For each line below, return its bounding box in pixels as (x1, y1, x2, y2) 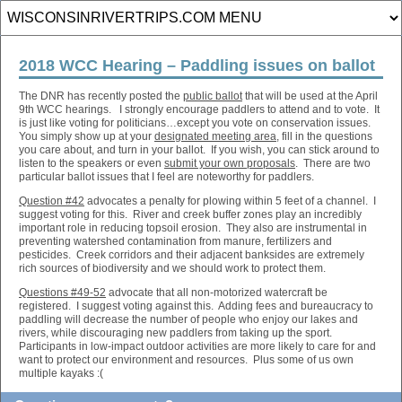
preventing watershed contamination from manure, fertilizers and (19, 235, 332, 248)
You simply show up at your (19, 130, 154, 143)
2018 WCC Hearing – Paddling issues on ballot (19, 57, 375, 74)
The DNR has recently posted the (19, 90, 183, 102)
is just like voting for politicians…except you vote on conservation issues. (19, 117, 373, 129)
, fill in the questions (276, 130, 372, 143)
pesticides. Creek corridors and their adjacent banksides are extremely (19, 249, 364, 261)
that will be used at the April (242, 90, 378, 102)
